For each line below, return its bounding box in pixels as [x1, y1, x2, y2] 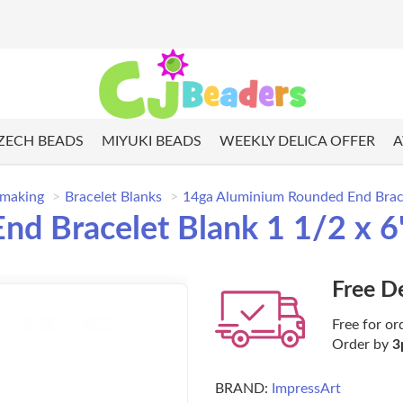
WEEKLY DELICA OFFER [219, 134, 375, 149]
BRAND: [215, 381, 268, 397]
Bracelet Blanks [65, 190, 162, 205]
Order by [332, 337, 392, 353]
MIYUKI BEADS [101, 134, 201, 149]
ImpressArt [272, 381, 341, 397]
